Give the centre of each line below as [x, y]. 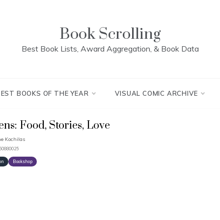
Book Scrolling [110, 34]
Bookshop [23, 161]
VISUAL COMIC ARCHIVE [156, 93]
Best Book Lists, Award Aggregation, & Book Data [110, 49]
